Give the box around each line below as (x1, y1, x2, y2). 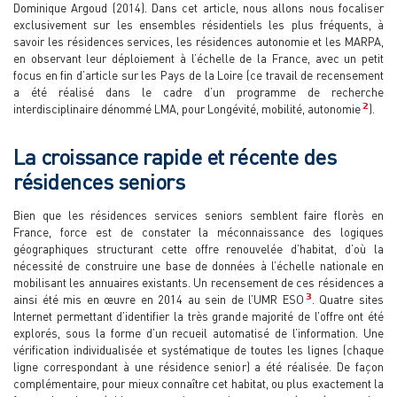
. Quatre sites (311, 292, 385, 307)
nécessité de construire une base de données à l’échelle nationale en (13, 258, 384, 273)
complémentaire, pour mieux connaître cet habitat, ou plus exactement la (13, 376, 384, 391)
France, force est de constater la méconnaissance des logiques (13, 224, 384, 239)
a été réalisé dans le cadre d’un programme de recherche (13, 84, 384, 99)
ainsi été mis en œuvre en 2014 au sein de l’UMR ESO (13, 292, 304, 307)
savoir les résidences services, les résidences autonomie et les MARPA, (13, 34, 384, 49)
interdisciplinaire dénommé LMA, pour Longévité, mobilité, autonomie (13, 101, 361, 116)
